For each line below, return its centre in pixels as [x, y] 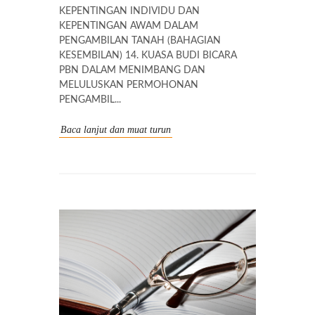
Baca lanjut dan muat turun [116, 130]
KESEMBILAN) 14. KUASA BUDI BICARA [148, 56]
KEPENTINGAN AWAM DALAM [129, 26]
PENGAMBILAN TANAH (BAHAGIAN [140, 41]
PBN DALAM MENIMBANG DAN [132, 71]
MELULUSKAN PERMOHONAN [129, 85]
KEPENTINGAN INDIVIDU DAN [129, 12]
